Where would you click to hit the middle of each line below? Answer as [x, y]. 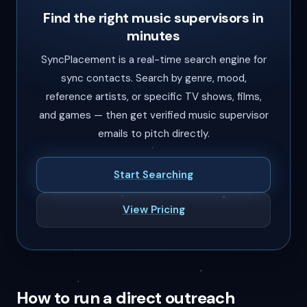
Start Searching [153, 174]
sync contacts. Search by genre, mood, [153, 78]
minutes [153, 35]
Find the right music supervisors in [153, 17]
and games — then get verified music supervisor [153, 115]
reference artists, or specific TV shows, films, [153, 97]
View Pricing [153, 209]
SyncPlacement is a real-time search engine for [153, 60]
